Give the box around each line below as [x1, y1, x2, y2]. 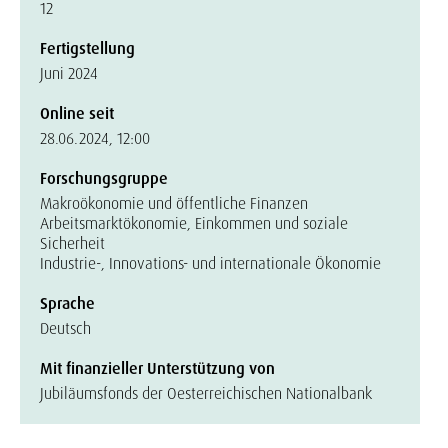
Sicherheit [40, 233, 105, 254]
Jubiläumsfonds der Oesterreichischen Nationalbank [40, 383, 372, 404]
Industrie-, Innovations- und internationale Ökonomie [40, 253, 381, 274]
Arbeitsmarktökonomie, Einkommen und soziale [40, 213, 348, 234]
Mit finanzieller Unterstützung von [40, 358, 275, 379]
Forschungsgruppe [40, 168, 168, 189]
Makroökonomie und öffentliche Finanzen [40, 193, 308, 214]
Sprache [40, 293, 95, 314]
